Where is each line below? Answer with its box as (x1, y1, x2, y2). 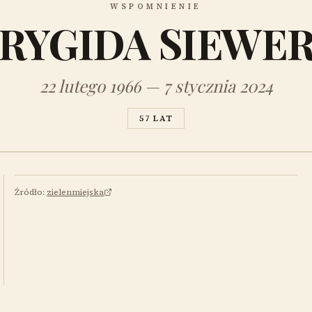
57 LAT (139, 113, 173, 124)
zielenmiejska (47, 187, 104, 198)
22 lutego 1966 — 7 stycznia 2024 (39, 75, 273, 97)
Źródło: (15, 187, 45, 198)
